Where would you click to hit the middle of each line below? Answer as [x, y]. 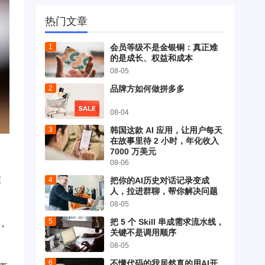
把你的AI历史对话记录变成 [160, 181]
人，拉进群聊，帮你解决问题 [164, 191]
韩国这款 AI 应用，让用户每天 [166, 130]
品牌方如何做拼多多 [147, 89]
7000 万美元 [133, 152]
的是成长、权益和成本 [151, 58]
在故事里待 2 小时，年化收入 [164, 141]
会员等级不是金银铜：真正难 [164, 48]
